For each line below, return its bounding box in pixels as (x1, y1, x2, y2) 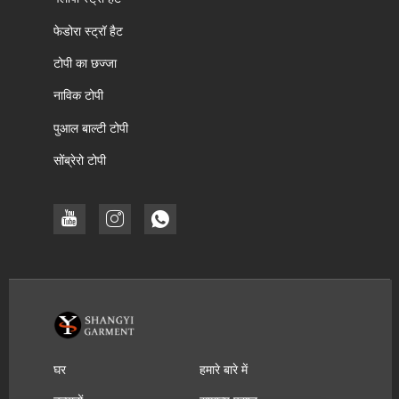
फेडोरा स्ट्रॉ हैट (53, 21, 123, 39)
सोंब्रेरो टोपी (53, 151, 106, 169)
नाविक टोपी (53, 86, 103, 104)
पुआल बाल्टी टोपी (53, 118, 128, 136)
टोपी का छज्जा (53, 54, 117, 72)
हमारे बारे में (199, 360, 248, 378)
